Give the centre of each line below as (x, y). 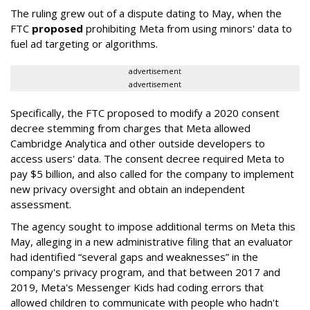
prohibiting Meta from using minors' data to (188, 29)
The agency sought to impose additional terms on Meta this (153, 227)
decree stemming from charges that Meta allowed (130, 128)
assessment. (41, 204)
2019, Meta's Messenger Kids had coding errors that (137, 288)
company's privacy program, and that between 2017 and (145, 272)
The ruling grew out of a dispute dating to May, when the (146, 13)
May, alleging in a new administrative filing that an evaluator (152, 242)
